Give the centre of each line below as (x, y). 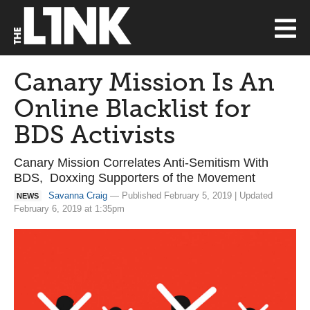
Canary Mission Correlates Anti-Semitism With (141, 163)
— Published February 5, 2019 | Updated (190, 195)
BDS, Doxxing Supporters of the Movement (135, 178)
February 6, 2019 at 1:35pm (69, 209)
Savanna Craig (78, 195)
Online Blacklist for (132, 108)
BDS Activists (94, 135)
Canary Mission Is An (144, 82)
